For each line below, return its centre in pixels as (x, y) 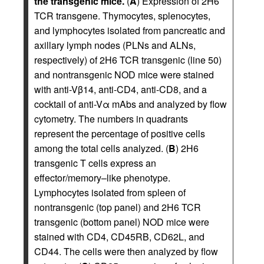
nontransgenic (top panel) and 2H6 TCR (118, 207)
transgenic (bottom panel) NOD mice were (122, 222)
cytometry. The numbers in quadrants (111, 118)
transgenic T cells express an (95, 163)
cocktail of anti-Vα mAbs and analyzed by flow (131, 104)
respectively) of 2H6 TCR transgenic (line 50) (128, 60)
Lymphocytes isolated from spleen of (110, 192)
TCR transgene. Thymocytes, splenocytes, (122, 15)
